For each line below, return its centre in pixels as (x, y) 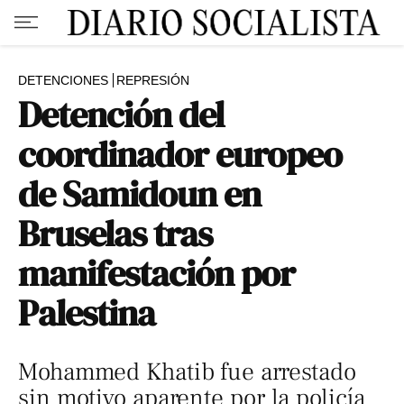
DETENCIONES (63, 80)
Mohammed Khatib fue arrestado (188, 372)
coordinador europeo (180, 154)
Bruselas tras (115, 234)
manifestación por (157, 273)
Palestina (87, 313)
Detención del (121, 115)
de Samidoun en (140, 194)
